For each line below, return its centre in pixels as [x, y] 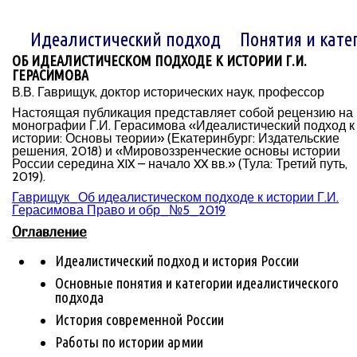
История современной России [139, 320]
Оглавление [49, 231]
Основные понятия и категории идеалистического [197, 283]
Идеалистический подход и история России [177, 261]
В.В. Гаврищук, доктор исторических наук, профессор [168, 92]
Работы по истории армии [129, 342]
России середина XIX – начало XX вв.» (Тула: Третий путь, [180, 164]
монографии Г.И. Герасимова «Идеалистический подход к [183, 126]
